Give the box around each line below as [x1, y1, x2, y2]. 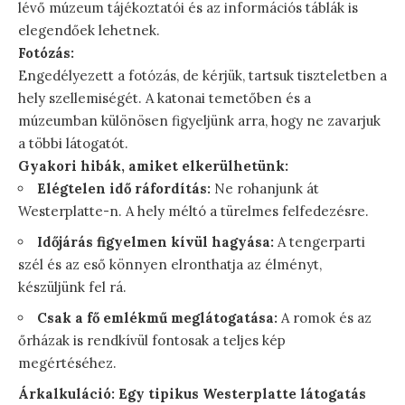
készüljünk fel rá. [18, 278, 127, 297]
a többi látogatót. [18, 135, 128, 153]
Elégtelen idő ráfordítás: [37, 180, 211, 198]
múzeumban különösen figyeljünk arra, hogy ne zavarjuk [18, 112, 381, 130]
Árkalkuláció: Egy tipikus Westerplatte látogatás [18, 385, 366, 403]
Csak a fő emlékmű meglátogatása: [37, 309, 278, 327]
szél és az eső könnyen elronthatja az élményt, [18, 256, 322, 274]
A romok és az [278, 309, 372, 327]
